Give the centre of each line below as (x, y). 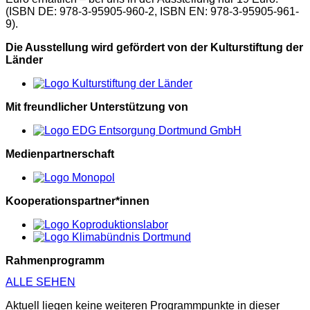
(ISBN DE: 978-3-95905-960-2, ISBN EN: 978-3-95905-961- (152, 12)
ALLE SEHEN (40, 282)
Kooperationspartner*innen (77, 201)
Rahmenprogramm (55, 261)
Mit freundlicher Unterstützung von (97, 107)
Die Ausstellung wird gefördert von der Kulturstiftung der (154, 48)
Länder (24, 60)
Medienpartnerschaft (60, 154)
